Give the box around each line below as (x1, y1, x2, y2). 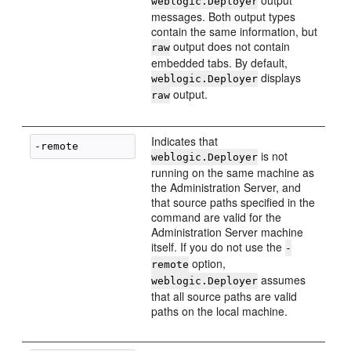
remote (151, 259, 190, 270)
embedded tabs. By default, (151, 55, 288, 71)
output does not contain (170, 38, 291, 54)
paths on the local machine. (151, 303, 288, 319)
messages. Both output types (151, 9, 296, 24)
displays (258, 70, 302, 85)
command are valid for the (151, 209, 282, 225)
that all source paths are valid (151, 288, 298, 304)
